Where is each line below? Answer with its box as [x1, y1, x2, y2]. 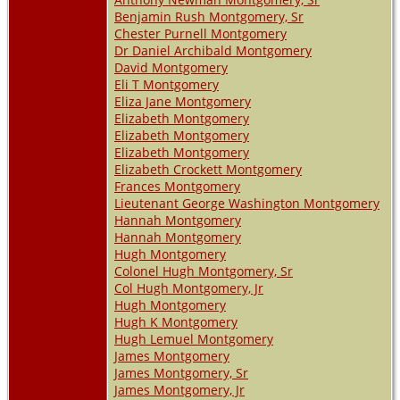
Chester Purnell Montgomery [114, 24, 287, 42]
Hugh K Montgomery [114, 312, 237, 330]
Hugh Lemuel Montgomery [114, 329, 273, 347]
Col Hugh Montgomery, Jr [114, 279, 263, 296]
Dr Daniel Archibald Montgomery [114, 41, 312, 59]
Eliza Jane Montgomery [114, 92, 251, 110]
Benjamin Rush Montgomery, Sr [114, 7, 304, 25]
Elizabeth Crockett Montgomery [114, 160, 302, 178]
